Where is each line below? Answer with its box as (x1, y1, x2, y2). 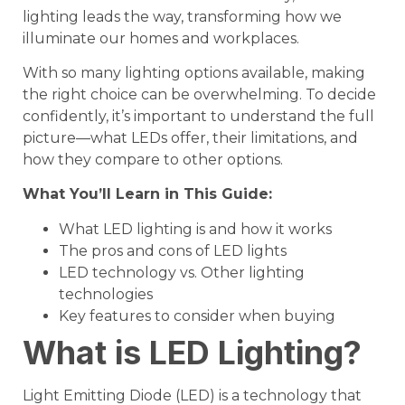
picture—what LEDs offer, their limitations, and (23, 129, 358, 147)
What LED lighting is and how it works (59, 220, 332, 238)
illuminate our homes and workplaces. (23, 29, 299, 47)
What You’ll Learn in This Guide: (23, 185, 272, 203)
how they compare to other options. (23, 151, 283, 169)
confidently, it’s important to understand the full (23, 108, 374, 126)
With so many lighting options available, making (23, 64, 365, 82)
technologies (59, 285, 153, 303)
